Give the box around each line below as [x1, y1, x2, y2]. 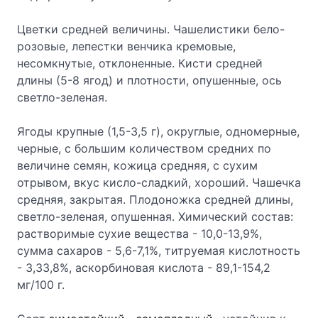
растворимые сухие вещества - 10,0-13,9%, [17, 226, 262, 241]
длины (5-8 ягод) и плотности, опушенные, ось [17, 73, 282, 87]
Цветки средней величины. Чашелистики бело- [17, 22, 285, 36]
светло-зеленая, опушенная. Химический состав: [17, 209, 293, 224]
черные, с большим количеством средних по [17, 141, 271, 155]
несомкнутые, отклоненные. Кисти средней [17, 56, 263, 70]
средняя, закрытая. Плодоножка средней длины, [17, 192, 293, 207]
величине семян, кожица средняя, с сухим [17, 158, 258, 172]
